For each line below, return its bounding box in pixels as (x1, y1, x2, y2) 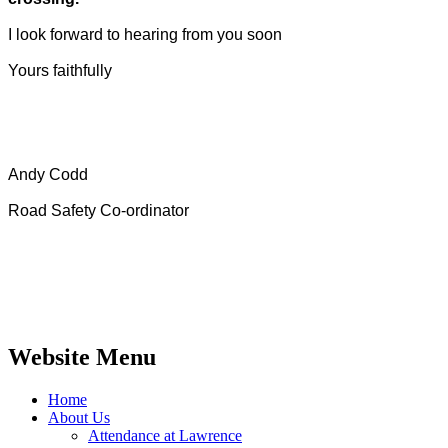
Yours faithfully (8, 62, 112, 80)
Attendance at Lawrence (88, 427, 242, 445)
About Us (48, 409, 110, 427)
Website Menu (8, 344, 156, 371)
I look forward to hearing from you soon (8, 26, 282, 44)
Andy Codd (8, 166, 88, 184)
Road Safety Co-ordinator (8, 202, 189, 220)
